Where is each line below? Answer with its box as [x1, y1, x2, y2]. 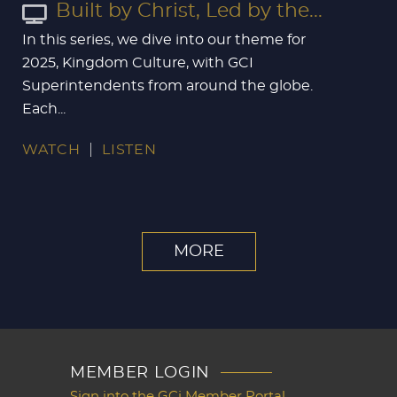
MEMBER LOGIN [70, 364, 210, 381]
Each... [22, 101, 66, 116]
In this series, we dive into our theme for [22, 32, 306, 47]
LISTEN [102, 142, 157, 157]
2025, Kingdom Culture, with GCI [22, 55, 253, 70]
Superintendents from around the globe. [22, 78, 313, 93]
